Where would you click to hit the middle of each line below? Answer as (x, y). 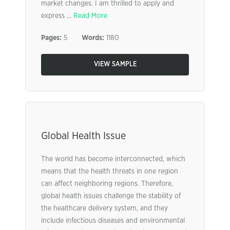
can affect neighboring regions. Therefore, (107, 184)
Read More (90, 16)
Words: (93, 38)
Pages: (51, 38)
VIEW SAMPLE (115, 64)
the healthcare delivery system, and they (104, 208)
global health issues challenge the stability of (111, 196)
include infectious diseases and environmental (113, 221)
